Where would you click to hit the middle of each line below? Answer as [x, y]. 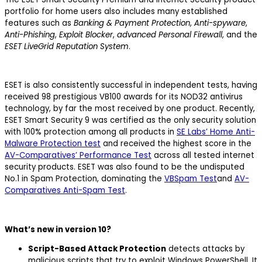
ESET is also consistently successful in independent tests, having [131, 85]
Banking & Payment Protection [132, 23]
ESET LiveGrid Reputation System [67, 46]
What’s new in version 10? [58, 229]
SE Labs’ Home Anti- [216, 132]
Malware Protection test [53, 144]
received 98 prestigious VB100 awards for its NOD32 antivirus [124, 97]
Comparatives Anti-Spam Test [65, 191]
